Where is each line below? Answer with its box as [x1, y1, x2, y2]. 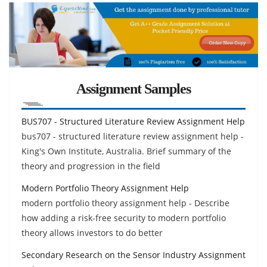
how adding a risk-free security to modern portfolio [21, 212, 226, 223]
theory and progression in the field [21, 160, 160, 172]
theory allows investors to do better [21, 226, 163, 238]
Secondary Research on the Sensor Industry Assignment [21, 249, 246, 260]
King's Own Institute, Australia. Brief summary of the [21, 145, 231, 157]
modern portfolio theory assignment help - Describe [21, 197, 229, 209]
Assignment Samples [76, 80, 191, 97]
